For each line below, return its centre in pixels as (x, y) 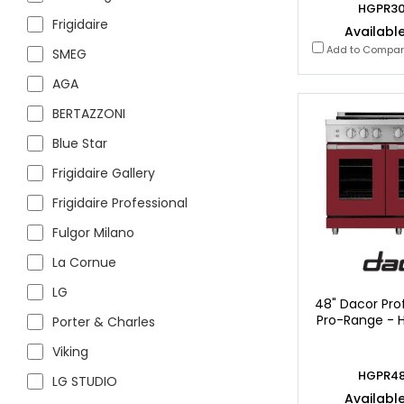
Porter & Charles (104, 322)
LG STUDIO (85, 381)
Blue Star (80, 143)
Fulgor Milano (93, 233)
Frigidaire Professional (120, 203)
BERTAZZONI (89, 114)
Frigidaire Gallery (104, 173)
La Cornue (84, 262)
